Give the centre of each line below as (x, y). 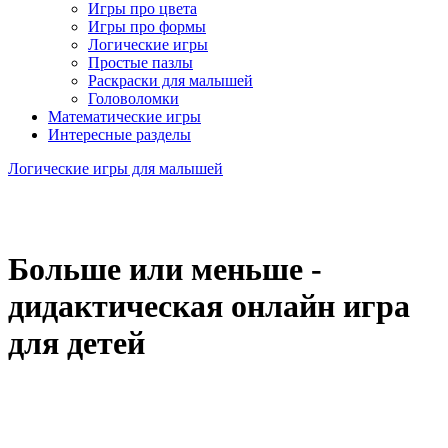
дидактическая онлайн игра (209, 306)
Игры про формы (147, 26)
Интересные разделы (119, 134)
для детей (76, 343)
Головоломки (133, 98)
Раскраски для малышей (170, 80)
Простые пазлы (140, 62)
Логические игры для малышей (115, 168)
